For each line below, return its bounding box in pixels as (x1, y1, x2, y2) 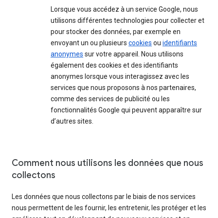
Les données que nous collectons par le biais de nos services (12, 193, 196, 201)
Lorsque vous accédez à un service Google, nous (51, 5, 198, 14)
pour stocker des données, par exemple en (51, 28, 181, 36)
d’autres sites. (51, 117, 93, 126)
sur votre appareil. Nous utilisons (83, 50, 183, 58)
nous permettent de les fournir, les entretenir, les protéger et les (12, 204, 206, 212)
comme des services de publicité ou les (51, 95, 170, 103)
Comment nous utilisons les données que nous (12, 158, 203, 169)
